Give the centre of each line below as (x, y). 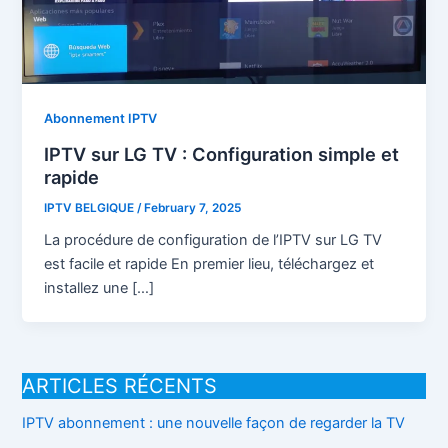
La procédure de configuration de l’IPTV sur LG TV (213, 240)
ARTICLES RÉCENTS (120, 386)
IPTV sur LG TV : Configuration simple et (222, 153)
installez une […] (99, 288)
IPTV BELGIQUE (91, 207)
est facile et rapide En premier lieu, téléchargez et (209, 264)
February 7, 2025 (193, 207)
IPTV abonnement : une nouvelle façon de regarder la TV (214, 423)
